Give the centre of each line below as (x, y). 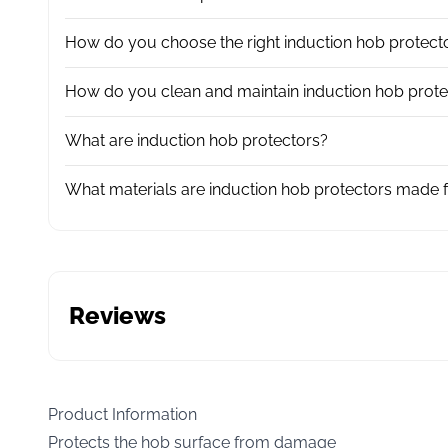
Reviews (117, 315)
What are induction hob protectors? (196, 140)
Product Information (122, 414)
